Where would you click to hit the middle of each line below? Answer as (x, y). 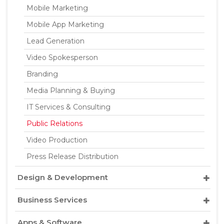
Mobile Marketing (57, 8)
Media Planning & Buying (71, 90)
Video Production (57, 140)
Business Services (52, 200)
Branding (42, 74)
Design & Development (63, 177)
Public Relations (54, 123)
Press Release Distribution (72, 156)
